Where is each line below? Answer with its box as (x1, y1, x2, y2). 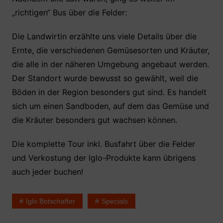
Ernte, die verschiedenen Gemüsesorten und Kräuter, (11, 45, 210, 55)
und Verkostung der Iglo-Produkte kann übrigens (11, 153, 196, 163)
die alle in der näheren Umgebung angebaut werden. (11, 59, 209, 69)
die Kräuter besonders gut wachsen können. (11, 115, 177, 125)
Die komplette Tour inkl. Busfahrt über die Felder (11, 139, 195, 149)
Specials (101, 197, 128, 205)
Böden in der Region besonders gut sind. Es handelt (11, 87, 207, 97)
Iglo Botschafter (25, 197, 75, 205)
